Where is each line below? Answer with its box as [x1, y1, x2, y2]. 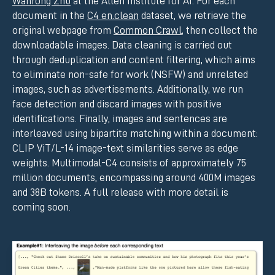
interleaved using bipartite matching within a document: [12, 128, 258, 139]
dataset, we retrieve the [139, 10, 246, 21]
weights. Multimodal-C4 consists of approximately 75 [12, 157, 246, 169]
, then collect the [182, 25, 258, 36]
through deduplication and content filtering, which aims [12, 54, 255, 66]
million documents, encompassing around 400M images [12, 172, 255, 184]
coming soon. [12, 201, 71, 213]
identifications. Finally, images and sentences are [12, 113, 227, 125]
